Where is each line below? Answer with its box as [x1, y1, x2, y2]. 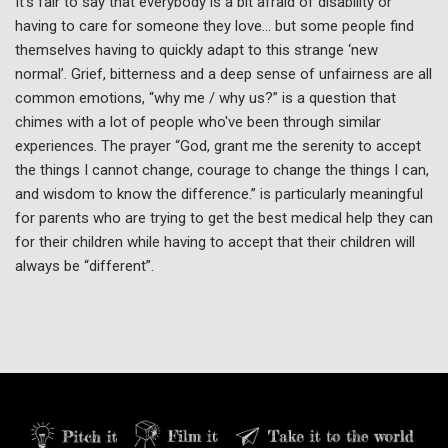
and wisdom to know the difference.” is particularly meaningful [15, 184, 423, 203]
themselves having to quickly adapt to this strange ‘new [15, 40, 378, 59]
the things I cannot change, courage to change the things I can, [15, 160, 429, 179]
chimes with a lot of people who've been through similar [15, 112, 381, 131]
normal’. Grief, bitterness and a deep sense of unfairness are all [15, 64, 432, 83]
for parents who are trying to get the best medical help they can [15, 208, 433, 227]
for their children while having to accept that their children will [15, 232, 415, 251]
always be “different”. [15, 256, 154, 275]
